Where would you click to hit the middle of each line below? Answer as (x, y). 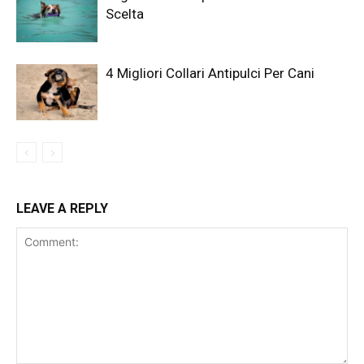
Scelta (125, 14)
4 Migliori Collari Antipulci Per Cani (210, 73)
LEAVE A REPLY (62, 208)
